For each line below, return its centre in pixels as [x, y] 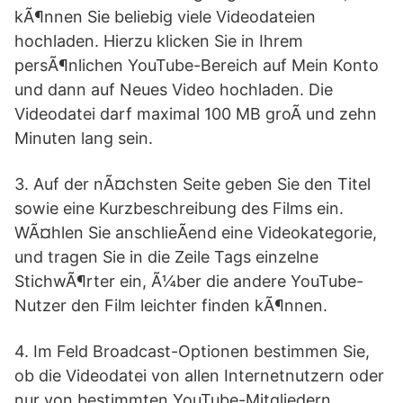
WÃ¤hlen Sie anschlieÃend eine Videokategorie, [196, 233]
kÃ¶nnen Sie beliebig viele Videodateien [165, 17]
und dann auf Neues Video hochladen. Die [174, 90]
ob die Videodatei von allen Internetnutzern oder [199, 376]
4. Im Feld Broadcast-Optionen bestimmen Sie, [192, 351]
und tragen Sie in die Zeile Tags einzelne [166, 257]
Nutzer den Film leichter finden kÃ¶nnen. [171, 305]
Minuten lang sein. [84, 138]
